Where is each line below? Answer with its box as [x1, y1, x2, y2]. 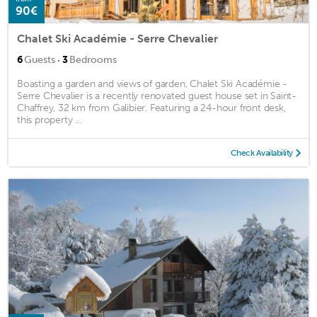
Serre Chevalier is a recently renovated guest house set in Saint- [17, 89, 296, 102]
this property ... [17, 113, 81, 126]
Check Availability [230, 147, 293, 158]
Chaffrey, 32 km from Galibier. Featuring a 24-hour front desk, [17, 101, 286, 114]
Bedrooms [69, 53, 117, 66]
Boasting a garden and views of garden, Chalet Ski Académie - [17, 77, 287, 90]
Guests [24, 53, 55, 66]
